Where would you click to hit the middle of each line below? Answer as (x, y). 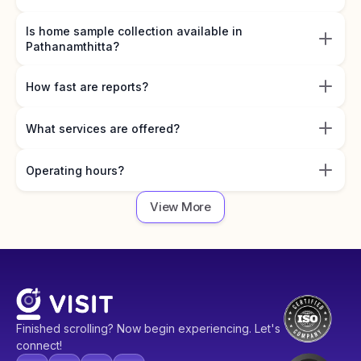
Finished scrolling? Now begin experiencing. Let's (148, 328)
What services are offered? (103, 128)
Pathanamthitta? (73, 46)
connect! (39, 345)
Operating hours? (75, 170)
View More (180, 207)
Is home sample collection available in (134, 31)
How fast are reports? (87, 86)
